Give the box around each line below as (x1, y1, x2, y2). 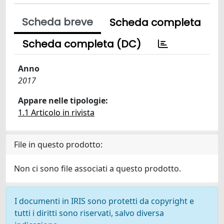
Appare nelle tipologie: (18, 95, 108, 106)
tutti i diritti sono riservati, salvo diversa (14, 207, 164, 218)
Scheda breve (22, 15, 93, 29)
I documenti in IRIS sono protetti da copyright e (14, 195, 194, 206)
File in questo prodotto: (14, 139, 102, 150)
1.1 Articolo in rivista (18, 107, 94, 118)
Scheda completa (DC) (22, 37, 141, 51)
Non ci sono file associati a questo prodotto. (14, 163, 181, 174)
